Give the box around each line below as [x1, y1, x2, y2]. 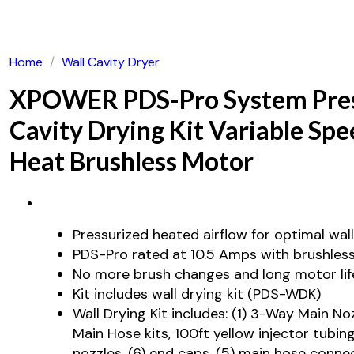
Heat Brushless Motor [9, 145, 254, 176]
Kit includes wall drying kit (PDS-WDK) [73, 284, 321, 304]
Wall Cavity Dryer [61, 54, 160, 70]
